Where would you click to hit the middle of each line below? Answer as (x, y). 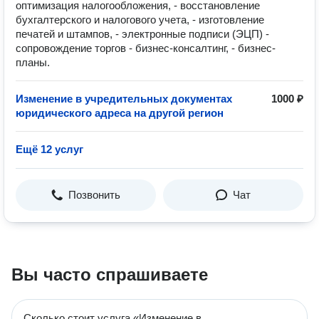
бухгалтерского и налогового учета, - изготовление (140, 20)
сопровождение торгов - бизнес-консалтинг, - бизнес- (146, 48)
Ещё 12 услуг (49, 149)
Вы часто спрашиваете (110, 274)
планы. (33, 62)
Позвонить (94, 195)
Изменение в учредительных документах (124, 99)
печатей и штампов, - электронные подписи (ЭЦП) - (142, 34)
